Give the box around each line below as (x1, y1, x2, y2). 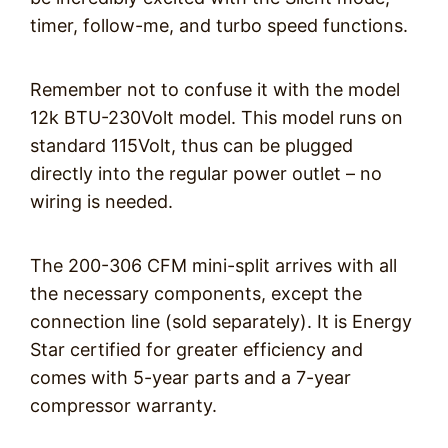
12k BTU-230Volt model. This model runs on (30, 107, 403, 128)
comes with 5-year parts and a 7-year (30, 367, 351, 388)
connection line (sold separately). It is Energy (30, 311, 412, 332)
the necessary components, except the (30, 283, 362, 304)
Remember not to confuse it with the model (30, 79, 400, 100)
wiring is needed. (30, 191, 173, 212)
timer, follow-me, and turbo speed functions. (30, 15, 408, 36)
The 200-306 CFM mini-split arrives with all (30, 255, 397, 276)
